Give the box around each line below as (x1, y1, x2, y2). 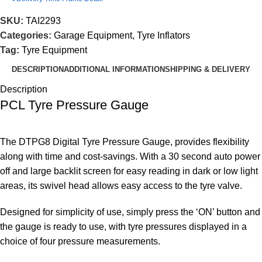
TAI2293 (26, 15, 61, 26)
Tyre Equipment (22, 44, 87, 55)
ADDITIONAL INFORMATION (64, 65, 165, 74)
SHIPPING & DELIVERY (165, 65, 250, 74)
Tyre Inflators (137, 30, 190, 40)
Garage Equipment (54, 30, 132, 40)
